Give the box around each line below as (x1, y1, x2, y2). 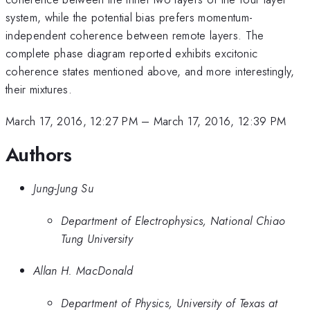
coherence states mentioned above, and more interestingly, (6, 62, 295, 80)
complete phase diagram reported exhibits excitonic (6, 44, 258, 62)
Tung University (61, 230, 133, 247)
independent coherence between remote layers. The (6, 26, 264, 44)
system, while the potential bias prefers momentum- (6, 8, 253, 26)
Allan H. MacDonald (33, 262, 133, 280)
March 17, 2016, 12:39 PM (153, 113, 286, 130)
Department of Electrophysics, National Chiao (61, 212, 286, 229)
